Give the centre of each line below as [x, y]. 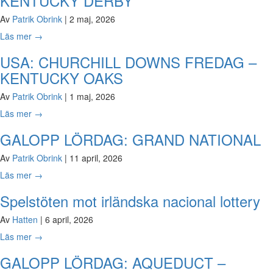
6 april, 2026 [69, 220]
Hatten [26, 220]
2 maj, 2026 [92, 19]
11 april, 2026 [96, 158]
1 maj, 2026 [92, 97]
